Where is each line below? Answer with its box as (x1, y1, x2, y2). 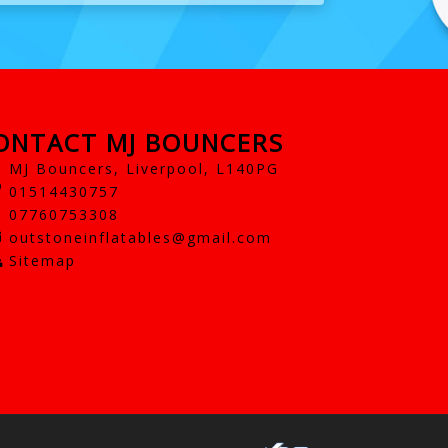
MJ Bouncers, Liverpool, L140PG (8, 158, 279, 178)
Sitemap (8, 250, 76, 270)
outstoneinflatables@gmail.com (8, 227, 272, 247)
